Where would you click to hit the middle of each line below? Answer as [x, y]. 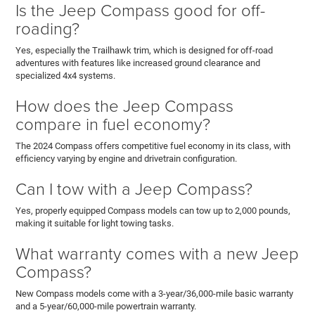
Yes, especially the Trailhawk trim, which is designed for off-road [144, 51]
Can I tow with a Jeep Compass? [134, 188]
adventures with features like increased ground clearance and [138, 63]
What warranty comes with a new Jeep [157, 253]
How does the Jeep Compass [125, 105]
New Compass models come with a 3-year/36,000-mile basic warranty [155, 294]
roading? [48, 28]
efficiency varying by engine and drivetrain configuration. [127, 159]
